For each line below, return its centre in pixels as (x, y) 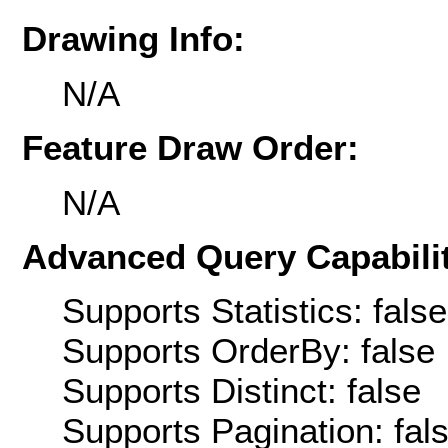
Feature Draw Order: (190, 148)
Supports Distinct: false (241, 391)
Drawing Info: (133, 39)
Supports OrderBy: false (248, 351)
